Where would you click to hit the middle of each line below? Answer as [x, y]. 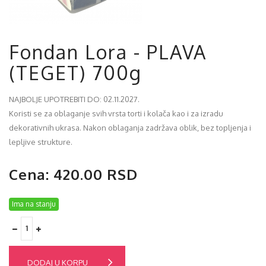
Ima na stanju [34, 204]
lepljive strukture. [41, 142]
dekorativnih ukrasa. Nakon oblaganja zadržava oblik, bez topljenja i [130, 128]
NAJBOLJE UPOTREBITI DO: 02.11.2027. [74, 99]
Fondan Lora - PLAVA [108, 52]
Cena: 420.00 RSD [73, 174]
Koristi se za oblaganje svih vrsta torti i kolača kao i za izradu [116, 113]
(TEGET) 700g [75, 73]
